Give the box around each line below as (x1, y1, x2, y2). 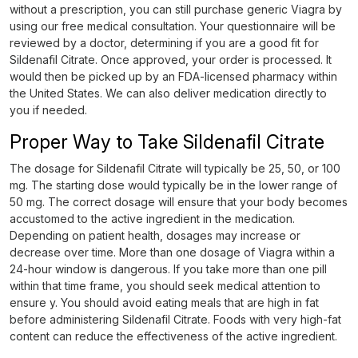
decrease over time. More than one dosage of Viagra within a (10, 245, 335, 259)
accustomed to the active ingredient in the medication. (10, 212, 295, 225)
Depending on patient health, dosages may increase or (10, 229, 300, 242)
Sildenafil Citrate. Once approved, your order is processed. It (10, 53, 332, 66)
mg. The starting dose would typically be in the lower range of (10, 178, 337, 192)
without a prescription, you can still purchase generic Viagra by (10, 2, 342, 16)
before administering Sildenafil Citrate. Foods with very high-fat (10, 312, 341, 326)
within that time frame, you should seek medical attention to (10, 279, 320, 292)
